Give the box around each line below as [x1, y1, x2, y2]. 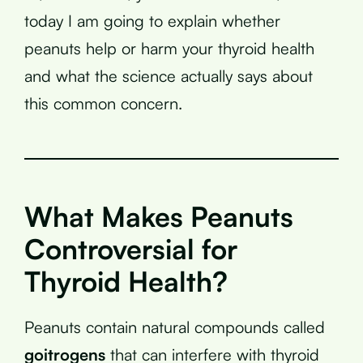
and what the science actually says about [24, 65, 313, 86]
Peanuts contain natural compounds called [24, 316, 325, 337]
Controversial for [24, 231, 237, 266]
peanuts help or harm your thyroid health [24, 37, 314, 58]
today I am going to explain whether [24, 10, 280, 31]
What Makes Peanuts [24, 199, 293, 233]
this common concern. [24, 92, 182, 113]
